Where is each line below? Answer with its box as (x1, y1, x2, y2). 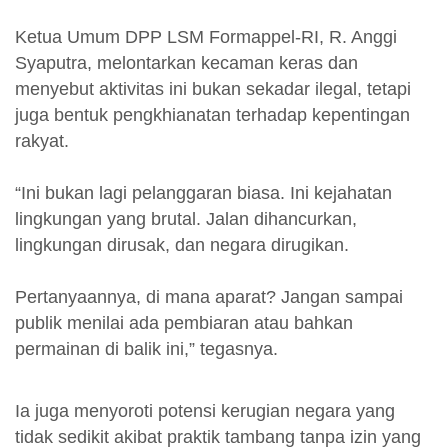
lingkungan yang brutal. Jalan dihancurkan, (15, 208, 357, 229)
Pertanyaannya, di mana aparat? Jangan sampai (15, 286, 403, 307)
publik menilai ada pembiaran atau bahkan (15, 312, 353, 333)
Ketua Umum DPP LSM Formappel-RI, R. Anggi (15, 26, 397, 47)
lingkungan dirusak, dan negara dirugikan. (15, 234, 354, 255)
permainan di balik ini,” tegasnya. (15, 338, 278, 359)
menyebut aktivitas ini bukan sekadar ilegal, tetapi (15, 78, 411, 99)
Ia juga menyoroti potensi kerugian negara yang (15, 400, 395, 421)
